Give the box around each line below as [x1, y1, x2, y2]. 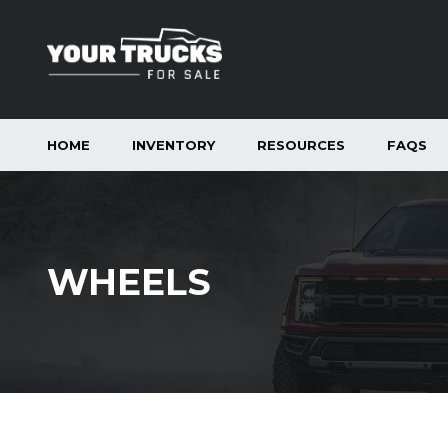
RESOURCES [257, 137, 345, 153]
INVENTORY [132, 137, 215, 153]
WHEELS [47, 260, 211, 304]
